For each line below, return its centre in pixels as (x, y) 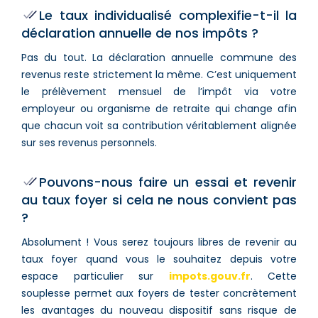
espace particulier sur (95, 276)
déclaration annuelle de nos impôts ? (140, 33)
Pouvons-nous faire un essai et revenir (168, 182)
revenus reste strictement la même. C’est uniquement (159, 74)
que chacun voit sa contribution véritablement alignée (159, 125)
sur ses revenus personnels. (89, 142)
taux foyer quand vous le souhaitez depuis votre (159, 259)
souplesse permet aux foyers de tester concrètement (159, 293)
